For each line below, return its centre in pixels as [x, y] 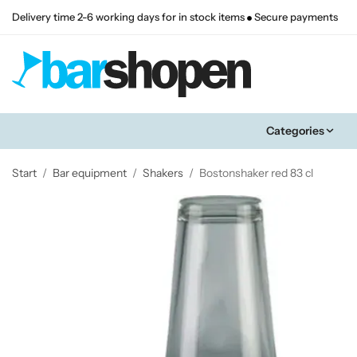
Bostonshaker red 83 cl [256, 173]
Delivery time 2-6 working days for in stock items [129, 17]
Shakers [163, 173]
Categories [295, 130]
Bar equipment [90, 173]
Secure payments [295, 17]
